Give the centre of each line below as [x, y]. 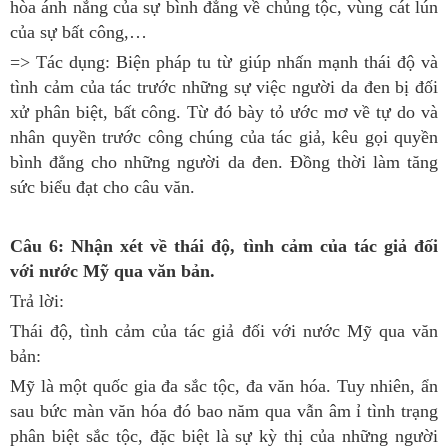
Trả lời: [37, 301]
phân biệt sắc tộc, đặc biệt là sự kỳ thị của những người [224, 436]
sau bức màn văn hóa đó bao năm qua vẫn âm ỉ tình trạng [224, 411]
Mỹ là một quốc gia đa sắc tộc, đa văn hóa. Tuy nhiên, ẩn [224, 386]
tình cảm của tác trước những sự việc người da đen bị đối [224, 87]
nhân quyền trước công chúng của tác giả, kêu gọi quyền [224, 137]
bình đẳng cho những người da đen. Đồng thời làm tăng [224, 162]
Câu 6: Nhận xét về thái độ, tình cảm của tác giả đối [224, 246]
